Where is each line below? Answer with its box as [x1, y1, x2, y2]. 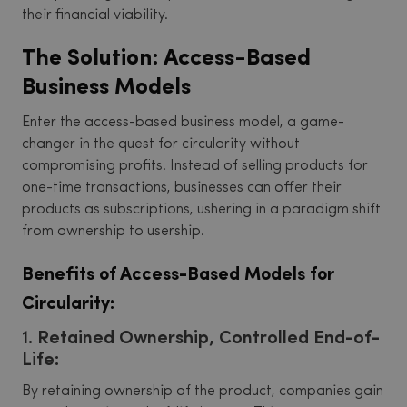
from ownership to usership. [22, 224, 204, 239]
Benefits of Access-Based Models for [22, 266, 334, 284]
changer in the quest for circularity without [22, 137, 300, 152]
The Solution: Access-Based [22, 47, 311, 70]
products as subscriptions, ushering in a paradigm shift [22, 203, 381, 217]
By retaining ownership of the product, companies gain [22, 384, 383, 399]
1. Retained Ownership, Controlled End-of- [22, 330, 380, 348]
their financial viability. [22, 8, 168, 23]
